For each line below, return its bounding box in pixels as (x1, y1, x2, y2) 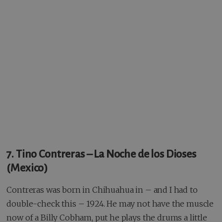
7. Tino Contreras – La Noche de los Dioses (6, 148, 196, 160)
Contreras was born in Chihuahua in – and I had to (6, 184, 198, 195)
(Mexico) (6, 162, 48, 174)
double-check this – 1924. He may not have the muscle (6, 198, 214, 209)
